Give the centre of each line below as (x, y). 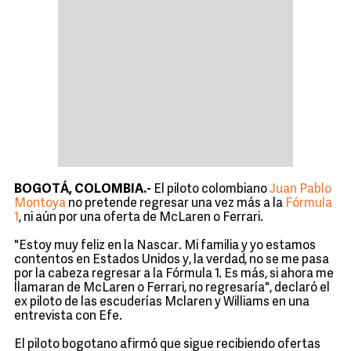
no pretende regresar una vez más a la (175, 204)
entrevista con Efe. (68, 317)
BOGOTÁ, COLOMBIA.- (83, 190)
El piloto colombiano (210, 190)
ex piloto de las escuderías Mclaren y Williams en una (162, 302)
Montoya (40, 204)
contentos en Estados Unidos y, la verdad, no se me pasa (172, 260)
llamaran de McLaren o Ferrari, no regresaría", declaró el (172, 288)
